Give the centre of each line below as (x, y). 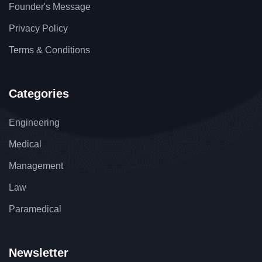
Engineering (34, 123)
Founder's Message (50, 7)
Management (36, 166)
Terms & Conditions (49, 50)
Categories (39, 94)
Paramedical (35, 209)
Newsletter (39, 253)
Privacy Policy (38, 29)
